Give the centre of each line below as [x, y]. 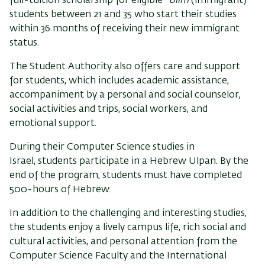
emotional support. [53, 123]
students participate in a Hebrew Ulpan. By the [142, 161]
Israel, [22, 161]
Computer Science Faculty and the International [118, 256]
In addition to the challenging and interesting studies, [128, 213]
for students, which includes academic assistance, [119, 81]
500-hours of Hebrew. [60, 190]
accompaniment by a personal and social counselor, [125, 95]
